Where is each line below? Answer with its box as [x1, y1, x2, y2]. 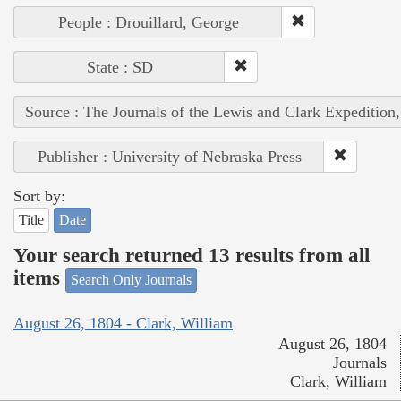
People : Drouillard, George [57, 13, 239, 31]
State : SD [86, 57, 153, 76]
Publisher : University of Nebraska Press [37, 147, 302, 166]
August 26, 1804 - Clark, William [13, 314, 233, 333]
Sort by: [13, 186, 65, 205]
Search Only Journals [71, 271, 192, 287]
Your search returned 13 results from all [13, 244, 370, 268]
